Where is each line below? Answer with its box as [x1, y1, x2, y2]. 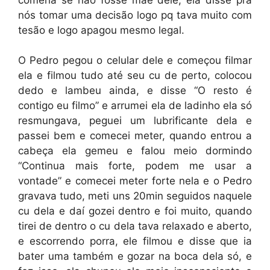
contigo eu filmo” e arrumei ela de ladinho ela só [18, 99, 252, 111]
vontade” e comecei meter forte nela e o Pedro [18, 175, 252, 187]
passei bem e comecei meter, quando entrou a [18, 130, 252, 142]
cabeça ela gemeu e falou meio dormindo [18, 145, 252, 157]
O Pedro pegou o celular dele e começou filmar [18, 54, 252, 66]
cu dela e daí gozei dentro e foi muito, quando [18, 205, 252, 217]
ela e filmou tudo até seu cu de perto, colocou [18, 69, 252, 81]
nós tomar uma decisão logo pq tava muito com [18, 8, 252, 21]
